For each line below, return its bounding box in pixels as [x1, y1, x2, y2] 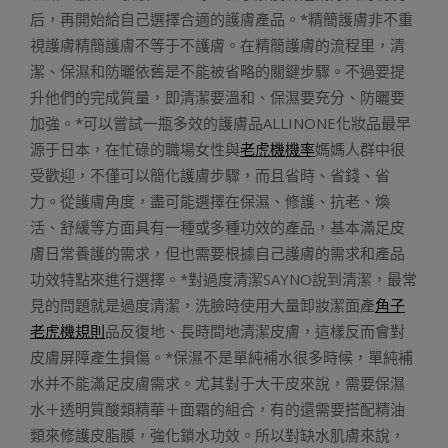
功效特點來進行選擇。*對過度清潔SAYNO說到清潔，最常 [30, 269, 417, 289]
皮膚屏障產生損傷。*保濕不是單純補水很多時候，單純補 [30, 347, 413, 367]
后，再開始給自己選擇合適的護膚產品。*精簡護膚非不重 [30, 9, 413, 29]
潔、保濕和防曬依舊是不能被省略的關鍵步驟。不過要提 [30, 61, 405, 81]
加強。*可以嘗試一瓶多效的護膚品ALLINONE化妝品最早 [30, 113, 411, 133]
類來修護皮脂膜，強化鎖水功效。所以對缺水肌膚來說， [30, 425, 405, 445]
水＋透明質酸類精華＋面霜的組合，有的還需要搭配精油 [30, 399, 405, 419]
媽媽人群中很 [315, 139, 405, 159]
